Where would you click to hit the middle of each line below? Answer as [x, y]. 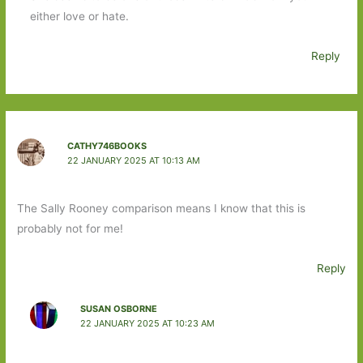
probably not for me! [70, 229]
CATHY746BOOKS [107, 145]
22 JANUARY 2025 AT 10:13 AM [133, 160]
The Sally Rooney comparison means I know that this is [162, 209]
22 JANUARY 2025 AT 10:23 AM [147, 323]
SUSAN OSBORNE [118, 308]
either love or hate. [79, 17]
